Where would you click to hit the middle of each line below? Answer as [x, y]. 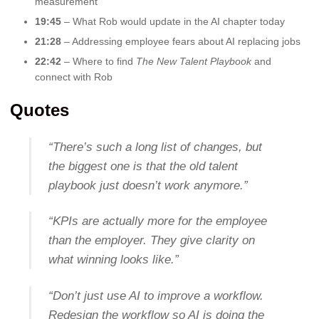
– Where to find [99, 61]
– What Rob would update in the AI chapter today [173, 21]
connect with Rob [74, 77]
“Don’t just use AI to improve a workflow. [156, 296]
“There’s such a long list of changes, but [155, 147]
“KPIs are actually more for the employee [157, 221]
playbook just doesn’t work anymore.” [148, 185]
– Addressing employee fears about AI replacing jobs [181, 41]
